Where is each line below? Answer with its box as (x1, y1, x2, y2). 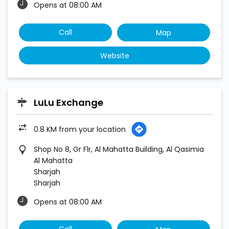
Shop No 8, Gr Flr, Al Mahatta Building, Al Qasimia (34, 144, 204, 154)
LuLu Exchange (34, 96, 103, 109)
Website (100, 50, 129, 61)
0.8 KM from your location (34, 124, 126, 134)
